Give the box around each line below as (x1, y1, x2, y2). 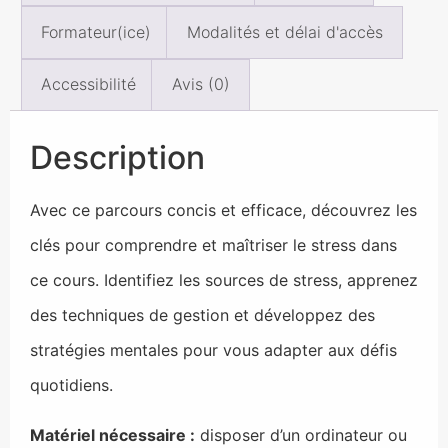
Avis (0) (171, 74, 230, 95)
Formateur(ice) (41, 21, 152, 42)
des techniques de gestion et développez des (30, 305, 375, 326)
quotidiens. (30, 375, 113, 396)
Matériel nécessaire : (30, 424, 195, 445)
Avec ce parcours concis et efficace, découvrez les (30, 200, 417, 221)
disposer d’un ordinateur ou (195, 424, 407, 445)
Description (30, 138, 205, 178)
